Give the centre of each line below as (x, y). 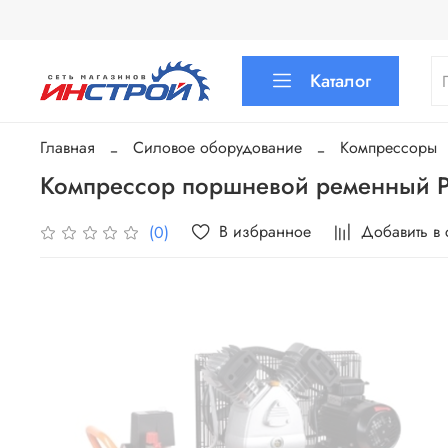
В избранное (265, 232)
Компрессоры (388, 148)
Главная (67, 148)
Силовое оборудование (217, 148)
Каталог (341, 81)
